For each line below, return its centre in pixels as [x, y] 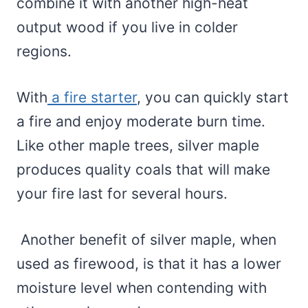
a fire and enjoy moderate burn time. [141, 121]
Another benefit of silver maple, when [146, 239]
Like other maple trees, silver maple [138, 145]
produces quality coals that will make [143, 169]
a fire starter [92, 97]
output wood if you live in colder [127, 27]
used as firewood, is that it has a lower [149, 263]
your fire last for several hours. [124, 193]
